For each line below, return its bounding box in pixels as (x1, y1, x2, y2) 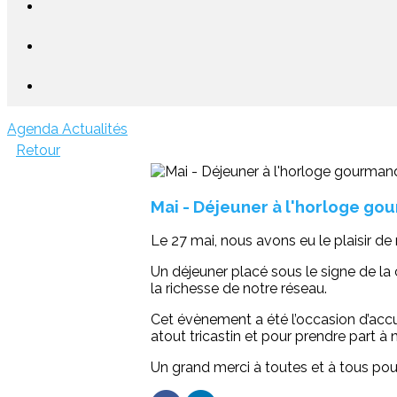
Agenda (7, 121, 62, 137)
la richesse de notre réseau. (151, 280, 327, 298)
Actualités (62, 121, 128, 137)
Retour (16, 142, 60, 159)
